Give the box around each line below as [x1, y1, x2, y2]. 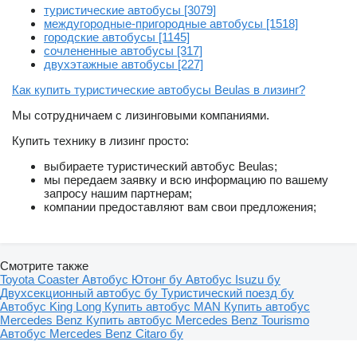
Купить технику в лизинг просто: [12, 134, 189, 148]
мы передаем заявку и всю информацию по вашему [44, 173, 328, 187]
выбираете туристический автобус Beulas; [44, 159, 277, 174]
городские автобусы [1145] [44, 30, 190, 45]
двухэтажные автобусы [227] [44, 57, 203, 72]
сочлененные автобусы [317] [44, 44, 202, 58]
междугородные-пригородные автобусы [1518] [44, 17, 298, 31]
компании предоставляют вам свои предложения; [44, 200, 316, 214]
